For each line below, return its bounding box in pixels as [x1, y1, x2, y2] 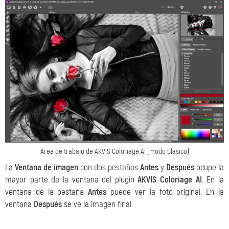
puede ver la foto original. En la [106, 186, 224, 197]
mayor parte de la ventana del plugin [5, 174, 138, 185]
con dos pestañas [78, 162, 140, 173]
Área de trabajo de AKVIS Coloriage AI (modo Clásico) [40, 146, 189, 156]
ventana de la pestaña [5, 186, 88, 197]
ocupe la [194, 162, 224, 173]
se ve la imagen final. [62, 198, 133, 210]
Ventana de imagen [15, 162, 78, 173]
